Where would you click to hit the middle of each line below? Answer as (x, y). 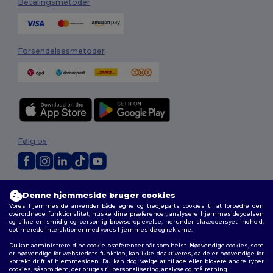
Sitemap (63, 208)
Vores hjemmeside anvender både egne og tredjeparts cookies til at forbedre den (136, 205)
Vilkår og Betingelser (51, 199)
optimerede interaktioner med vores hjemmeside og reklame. (101, 229)
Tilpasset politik (117, 199)
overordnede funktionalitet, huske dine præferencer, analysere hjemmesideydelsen (136, 213)
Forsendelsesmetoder (62, 51)
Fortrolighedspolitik (181, 199)
